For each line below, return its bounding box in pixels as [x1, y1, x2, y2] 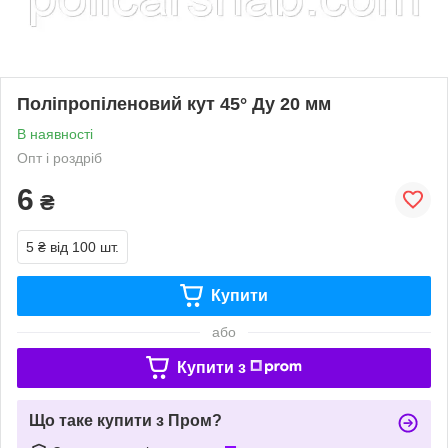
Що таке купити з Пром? [29, 411, 222, 429]
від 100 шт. [50, 238, 119, 255]
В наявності [17, 125, 93, 142]
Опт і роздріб [17, 149, 102, 166]
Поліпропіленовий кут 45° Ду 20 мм [17, 93, 331, 114]
